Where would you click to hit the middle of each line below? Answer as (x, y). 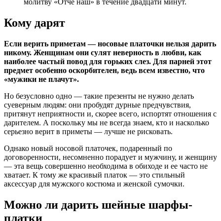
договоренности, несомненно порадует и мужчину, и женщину (110, 157)
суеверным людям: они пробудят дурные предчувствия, (97, 105)
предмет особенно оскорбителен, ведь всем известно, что (104, 70)
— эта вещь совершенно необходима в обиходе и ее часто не (106, 166)
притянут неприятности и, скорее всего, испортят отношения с (110, 113)
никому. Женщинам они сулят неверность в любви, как (103, 52)
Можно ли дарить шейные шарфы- (98, 204)
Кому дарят (35, 22)
